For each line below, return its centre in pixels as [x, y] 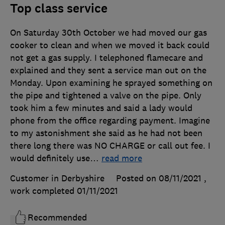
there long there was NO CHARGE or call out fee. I [110, 146]
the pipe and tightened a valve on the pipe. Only [106, 96]
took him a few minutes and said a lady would [101, 108]
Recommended [57, 218]
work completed [43, 191]
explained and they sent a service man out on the [108, 71]
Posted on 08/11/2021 [159, 179]
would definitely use [50, 158]
